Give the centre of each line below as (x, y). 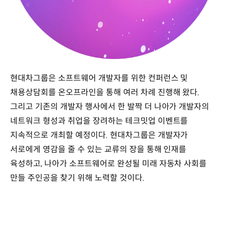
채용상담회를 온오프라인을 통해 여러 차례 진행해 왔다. (105, 93)
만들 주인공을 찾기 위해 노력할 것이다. (79, 178)
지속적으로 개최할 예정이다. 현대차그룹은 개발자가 (99, 135)
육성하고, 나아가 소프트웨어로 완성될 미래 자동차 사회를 (109, 164)
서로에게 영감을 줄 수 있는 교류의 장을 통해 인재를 (98, 150)
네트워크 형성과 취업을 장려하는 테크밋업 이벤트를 (99, 121)
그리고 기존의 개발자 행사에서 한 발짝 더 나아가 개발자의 (110, 107)
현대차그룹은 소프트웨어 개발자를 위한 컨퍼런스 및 (99, 78)
